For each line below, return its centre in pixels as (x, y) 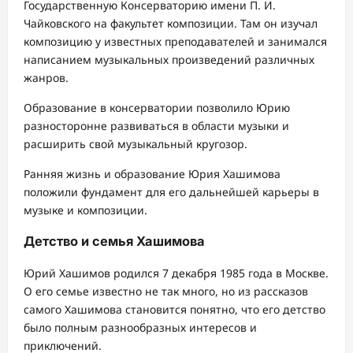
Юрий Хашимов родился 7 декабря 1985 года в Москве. (176, 273)
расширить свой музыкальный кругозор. (136, 143)
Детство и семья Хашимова (114, 242)
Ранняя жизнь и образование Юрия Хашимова (152, 173)
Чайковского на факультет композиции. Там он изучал (171, 23)
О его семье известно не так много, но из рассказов (166, 291)
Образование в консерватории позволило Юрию (157, 107)
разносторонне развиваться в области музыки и (156, 125)
